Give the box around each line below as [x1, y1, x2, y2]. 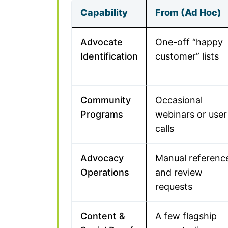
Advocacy [80, 153, 124, 163]
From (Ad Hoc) [155, 7, 221, 18]
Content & [80, 211, 125, 221]
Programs [80, 109, 123, 120]
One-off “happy [155, 37, 223, 47]
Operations [80, 167, 129, 178]
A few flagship [155, 211, 217, 221]
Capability [80, 7, 128, 18]
